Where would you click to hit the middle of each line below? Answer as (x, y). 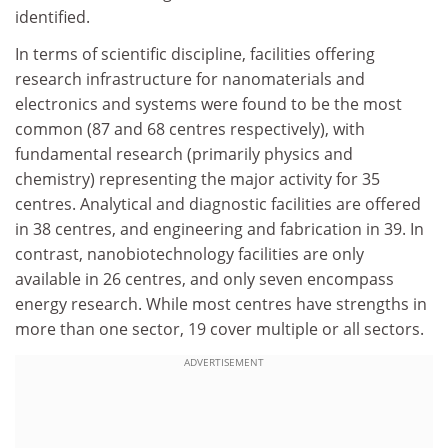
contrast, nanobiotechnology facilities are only (189, 254)
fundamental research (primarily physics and (184, 154)
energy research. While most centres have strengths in (221, 304)
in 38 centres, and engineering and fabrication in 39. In (219, 229)
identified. (52, 16)
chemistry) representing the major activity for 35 (197, 179)
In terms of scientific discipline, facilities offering (195, 54)
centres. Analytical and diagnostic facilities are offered (218, 204)
